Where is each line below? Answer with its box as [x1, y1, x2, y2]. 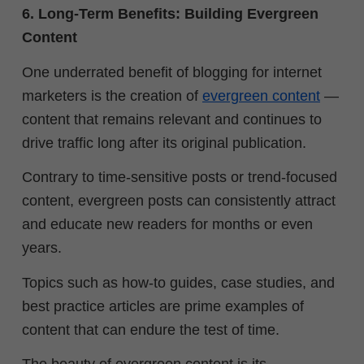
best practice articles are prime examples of [22, 297, 304, 314]
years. [22, 240, 62, 257]
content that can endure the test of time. [22, 321, 279, 338]
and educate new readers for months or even [22, 216, 313, 233]
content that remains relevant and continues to [22, 110, 322, 128]
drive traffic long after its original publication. [22, 134, 306, 151]
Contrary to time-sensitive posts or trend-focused [22, 169, 337, 186]
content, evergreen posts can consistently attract [22, 193, 336, 210]
